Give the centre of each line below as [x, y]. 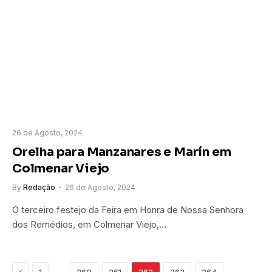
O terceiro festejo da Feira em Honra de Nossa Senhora [128, 210]
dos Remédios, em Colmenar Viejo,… [89, 225]
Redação [39, 188]
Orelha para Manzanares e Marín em [122, 152]
